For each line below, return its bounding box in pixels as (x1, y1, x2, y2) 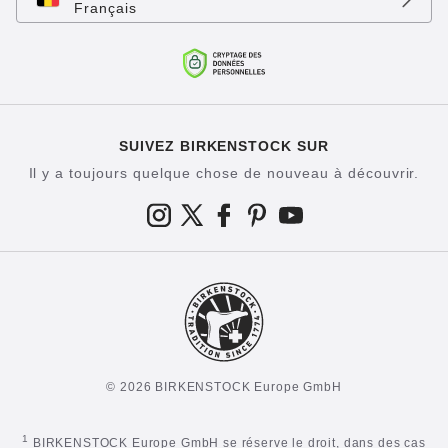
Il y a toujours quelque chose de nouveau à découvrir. (28, 165, 420, 182)
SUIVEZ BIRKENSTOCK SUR (118, 138, 330, 155)
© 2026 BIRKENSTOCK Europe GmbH (106, 380, 342, 395)
